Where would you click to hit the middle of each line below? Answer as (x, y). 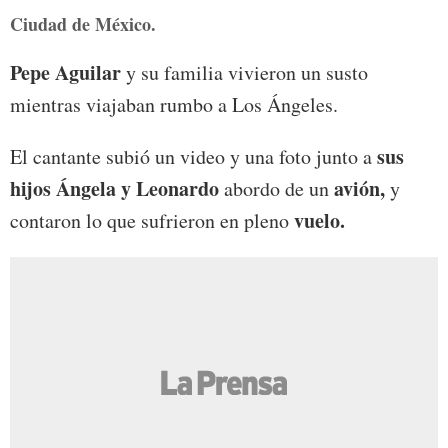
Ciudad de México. (83, 24)
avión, (359, 189)
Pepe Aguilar (65, 73)
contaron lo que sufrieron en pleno (152, 221)
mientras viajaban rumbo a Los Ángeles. (174, 105)
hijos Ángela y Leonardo (117, 189)
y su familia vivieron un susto (244, 73)
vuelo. (319, 221)
